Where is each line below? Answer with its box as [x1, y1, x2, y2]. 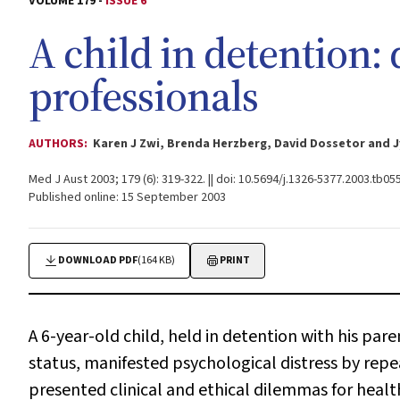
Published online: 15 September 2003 [29, 188, 226, 206]
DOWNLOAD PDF [58, 253, 137, 268]
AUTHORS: [29, 135, 90, 153]
